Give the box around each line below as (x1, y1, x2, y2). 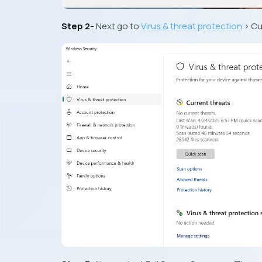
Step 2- (61, 19, 94, 32)
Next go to (94, 19, 141, 32)
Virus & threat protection (141, 19, 242, 32)
